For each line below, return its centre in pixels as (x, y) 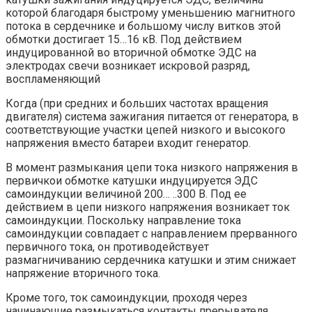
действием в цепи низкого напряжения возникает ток (148, 208)
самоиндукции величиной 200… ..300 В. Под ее (126, 194)
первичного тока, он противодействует (107, 247)
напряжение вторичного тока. (83, 274)
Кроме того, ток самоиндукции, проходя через (126, 298)
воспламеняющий (53, 79)
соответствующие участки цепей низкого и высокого (146, 130)
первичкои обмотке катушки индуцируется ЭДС (132, 181)
